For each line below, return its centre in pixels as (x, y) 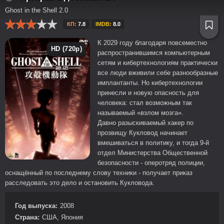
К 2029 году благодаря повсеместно (152, 43)
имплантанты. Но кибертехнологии (150, 83)
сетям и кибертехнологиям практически (157, 63)
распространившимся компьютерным (154, 53)
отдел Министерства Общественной (152, 153)
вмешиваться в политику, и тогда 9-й (153, 143)
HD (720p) (66, 49)
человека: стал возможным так (145, 103)
